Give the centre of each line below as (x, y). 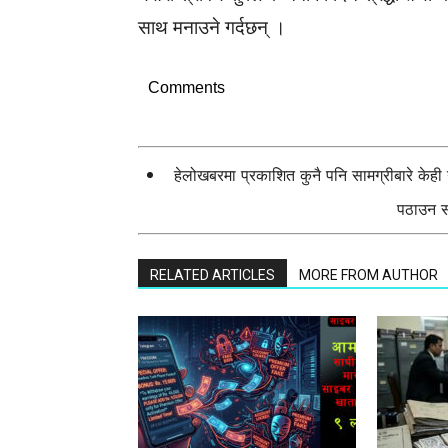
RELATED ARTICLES (212, 275)
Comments (186, 87)
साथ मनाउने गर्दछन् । (212, 27)
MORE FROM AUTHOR (368, 275)
